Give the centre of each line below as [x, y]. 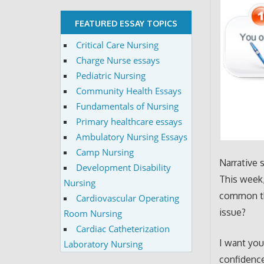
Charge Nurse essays [118, 60]
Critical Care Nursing [117, 44]
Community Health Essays [128, 90]
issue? [233, 212]
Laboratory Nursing [103, 244]
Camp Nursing [105, 152]
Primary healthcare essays [129, 121]
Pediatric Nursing [110, 75]
